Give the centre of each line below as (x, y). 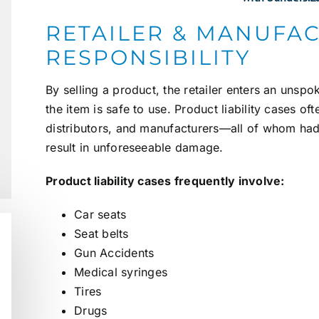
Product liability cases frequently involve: (165, 181)
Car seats (100, 215)
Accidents (127, 253)
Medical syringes (121, 272)
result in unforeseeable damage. (135, 148)
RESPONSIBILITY (148, 58)
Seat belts (101, 234)
